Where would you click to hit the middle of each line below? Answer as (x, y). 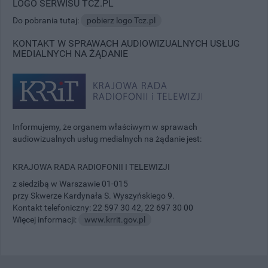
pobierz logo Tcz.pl (121, 20)
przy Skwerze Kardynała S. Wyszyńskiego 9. (94, 195)
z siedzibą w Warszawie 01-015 (70, 183)
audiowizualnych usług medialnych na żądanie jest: (107, 138)
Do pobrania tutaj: (47, 20)
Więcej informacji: (45, 219)
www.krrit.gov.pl (115, 219)
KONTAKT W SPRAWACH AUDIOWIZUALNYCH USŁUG (126, 43)
